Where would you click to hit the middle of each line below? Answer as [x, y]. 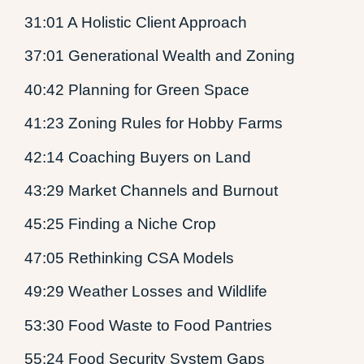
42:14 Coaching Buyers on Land [138, 157]
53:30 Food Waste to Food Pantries [148, 325]
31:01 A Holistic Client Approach [136, 23]
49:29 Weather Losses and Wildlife [146, 292]
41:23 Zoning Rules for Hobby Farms [154, 123]
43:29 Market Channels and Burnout [151, 190]
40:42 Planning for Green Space [137, 89]
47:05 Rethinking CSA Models [129, 258]
